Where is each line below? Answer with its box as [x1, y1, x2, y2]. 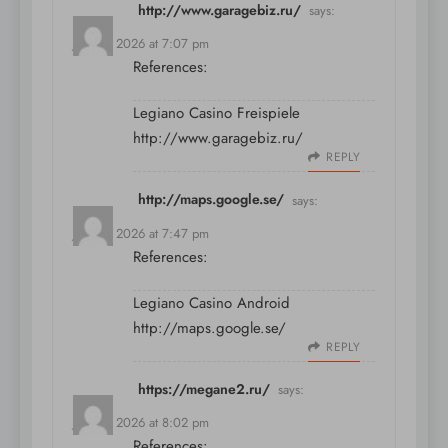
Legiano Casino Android [133, 291, 290, 314]
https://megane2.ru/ [138, 378, 270, 399]
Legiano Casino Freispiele [133, 102, 300, 125]
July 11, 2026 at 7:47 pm [73, 223, 209, 243]
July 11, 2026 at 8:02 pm [73, 412, 209, 432]
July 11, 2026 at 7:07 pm [73, 34, 209, 54]
